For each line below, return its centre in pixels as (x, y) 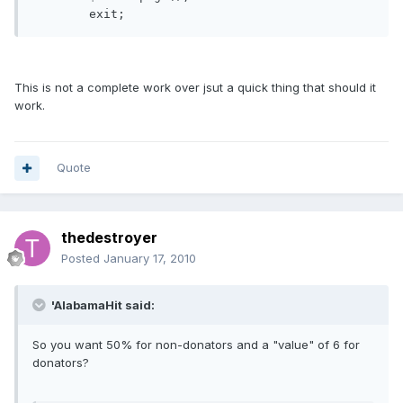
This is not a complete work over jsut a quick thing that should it (195, 88)
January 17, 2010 (150, 259)
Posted (82, 259)
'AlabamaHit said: (102, 305)
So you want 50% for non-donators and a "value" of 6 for (196, 345)
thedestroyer (109, 238)
